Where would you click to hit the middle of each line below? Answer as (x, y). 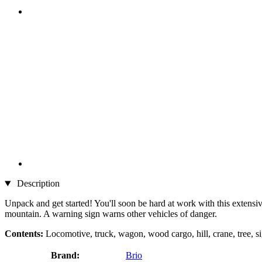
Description (37, 184)
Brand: (65, 256)
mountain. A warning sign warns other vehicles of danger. (111, 214)
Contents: (24, 234)
